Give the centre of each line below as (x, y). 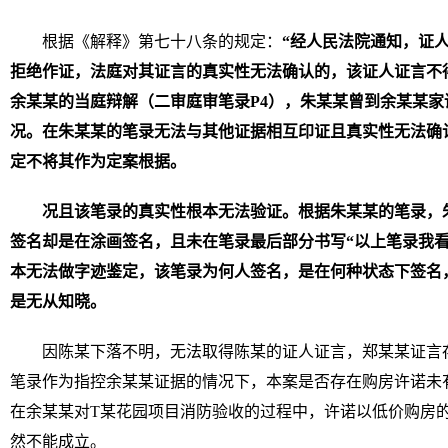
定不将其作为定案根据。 (98, 161)
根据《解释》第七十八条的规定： (162, 41)
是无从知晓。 (58, 301)
